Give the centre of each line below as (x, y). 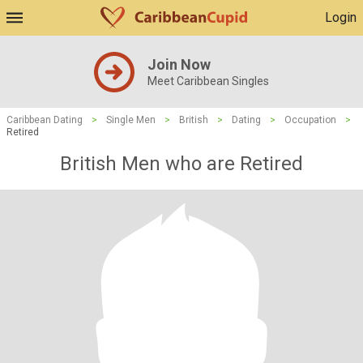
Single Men (131, 120)
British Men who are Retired (181, 164)
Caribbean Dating (45, 120)
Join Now (179, 64)
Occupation (310, 120)
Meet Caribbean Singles (208, 81)
